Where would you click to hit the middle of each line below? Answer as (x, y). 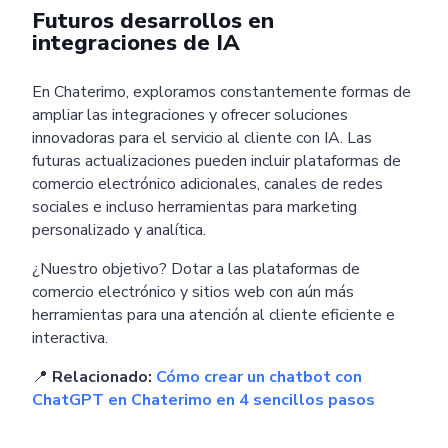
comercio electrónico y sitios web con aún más (193, 291)
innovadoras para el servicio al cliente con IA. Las (202, 137)
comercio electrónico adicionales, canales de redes (207, 183)
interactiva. (70, 337)
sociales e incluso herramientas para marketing (194, 206)
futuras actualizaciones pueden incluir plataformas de (216, 160)
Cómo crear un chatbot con (259, 376)
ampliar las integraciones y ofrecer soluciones (190, 114)
